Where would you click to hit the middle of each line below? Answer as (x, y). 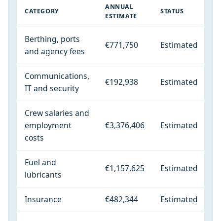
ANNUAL (119, 7)
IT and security (52, 89)
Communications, (57, 76)
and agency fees (55, 52)
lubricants (43, 175)
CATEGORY (42, 11)
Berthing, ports (52, 39)
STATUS (172, 11)
